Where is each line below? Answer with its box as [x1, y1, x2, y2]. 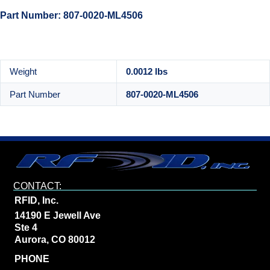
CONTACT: [13, 181, 62, 192]
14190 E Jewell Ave [14, 210, 101, 221]
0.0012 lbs [126, 66, 168, 77]
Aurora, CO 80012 [14, 234, 96, 245]
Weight [10, 66, 37, 77]
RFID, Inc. [14, 195, 59, 206]
